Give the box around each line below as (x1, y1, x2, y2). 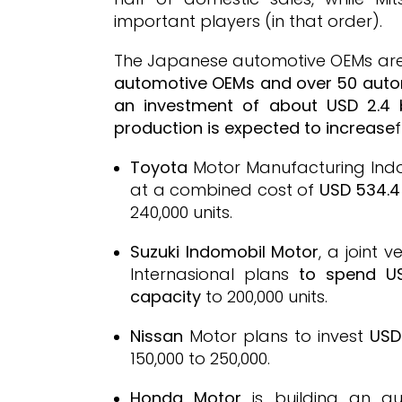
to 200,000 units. (201, 285, 328, 308)
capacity (130, 285, 201, 308)
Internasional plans (130, 263, 299, 285)
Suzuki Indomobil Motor (130, 240, 319, 263)
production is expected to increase (114, 117, 395, 139)
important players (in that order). (114, 10, 382, 32)
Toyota (130, 156, 194, 179)
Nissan (130, 325, 189, 347)
